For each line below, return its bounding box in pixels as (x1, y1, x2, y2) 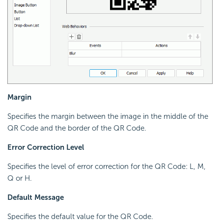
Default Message (7, 192, 64, 202)
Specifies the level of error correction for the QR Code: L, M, (7, 162, 206, 171)
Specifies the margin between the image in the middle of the (7, 111, 208, 121)
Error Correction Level (7, 142, 84, 152)
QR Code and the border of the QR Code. (7, 123, 146, 133)
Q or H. (7, 173, 32, 183)
